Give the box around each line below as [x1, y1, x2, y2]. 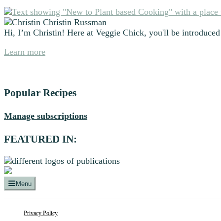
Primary [3, 6, 52, 22]
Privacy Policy [24, 210, 58, 217]
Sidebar [3, 22, 48, 37]
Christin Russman [43, 17, 107, 28]
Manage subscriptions [4, 111, 87, 121]
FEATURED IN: [4, 133, 77, 146]
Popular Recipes [4, 87, 76, 99]
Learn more [4, 47, 45, 57]
